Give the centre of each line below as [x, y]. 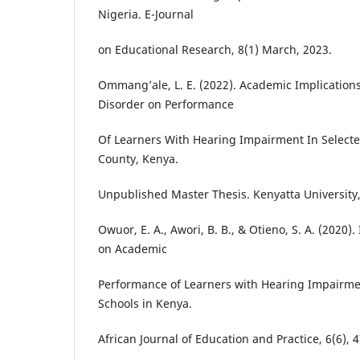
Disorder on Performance [166, 104]
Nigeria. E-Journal [146, 14]
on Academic [133, 249]
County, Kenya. [138, 159]
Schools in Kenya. [145, 304]
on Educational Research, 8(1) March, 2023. [215, 50]
